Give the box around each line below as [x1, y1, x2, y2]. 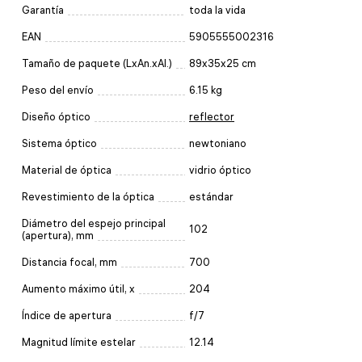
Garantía [22, 3, 64, 16]
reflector [189, 110, 234, 123]
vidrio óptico [189, 163, 251, 176]
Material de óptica [22, 163, 112, 176]
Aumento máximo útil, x [22, 282, 135, 295]
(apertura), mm [22, 229, 94, 242]
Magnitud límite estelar [22, 335, 136, 348]
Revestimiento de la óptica [22, 190, 154, 203]
